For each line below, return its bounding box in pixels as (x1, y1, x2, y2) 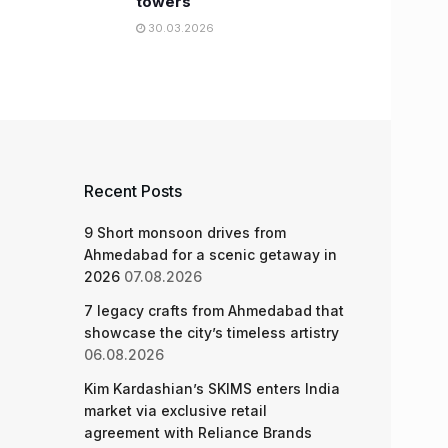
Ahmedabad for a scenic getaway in (83, 246, 337, 263)
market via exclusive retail (83, 402, 267, 419)
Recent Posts (83, 181, 182, 201)
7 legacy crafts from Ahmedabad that (83, 302, 344, 319)
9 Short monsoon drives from (83, 224, 286, 241)
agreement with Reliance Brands (83, 424, 312, 441)
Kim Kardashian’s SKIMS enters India (83, 380, 340, 397)
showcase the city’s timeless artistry (83, 324, 339, 341)
